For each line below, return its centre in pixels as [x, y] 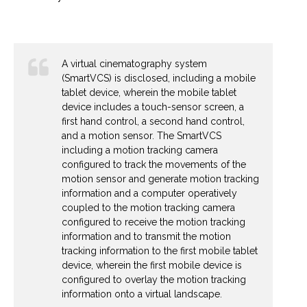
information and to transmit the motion [146, 237]
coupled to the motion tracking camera [148, 208]
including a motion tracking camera [140, 150]
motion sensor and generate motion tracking [160, 179]
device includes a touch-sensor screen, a [153, 107]
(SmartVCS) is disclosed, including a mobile [159, 78]
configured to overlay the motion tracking [154, 280]
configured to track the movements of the [154, 165]
